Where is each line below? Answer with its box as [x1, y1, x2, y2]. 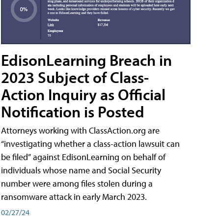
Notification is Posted [1, 101, 144, 121]
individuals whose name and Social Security [1, 164, 161, 176]
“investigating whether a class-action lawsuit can [1, 137, 180, 149]
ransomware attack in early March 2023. [1, 191, 147, 202]
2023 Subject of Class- [1, 67, 149, 87]
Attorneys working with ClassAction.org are [1, 124, 160, 136]
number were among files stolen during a [1, 177, 153, 189]
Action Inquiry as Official [1, 84, 165, 104]
